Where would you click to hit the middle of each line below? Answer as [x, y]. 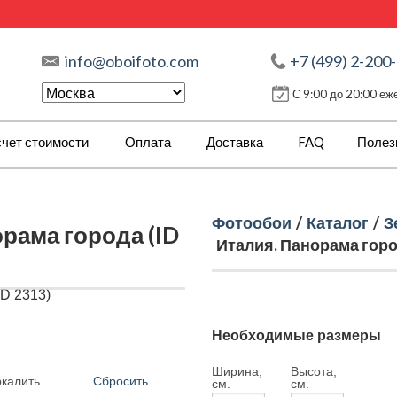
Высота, [313, 371]
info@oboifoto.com [132, 61]
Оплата [148, 142]
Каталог [338, 222]
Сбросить [121, 381]
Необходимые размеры [296, 335]
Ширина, [237, 371]
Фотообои [252, 222]
